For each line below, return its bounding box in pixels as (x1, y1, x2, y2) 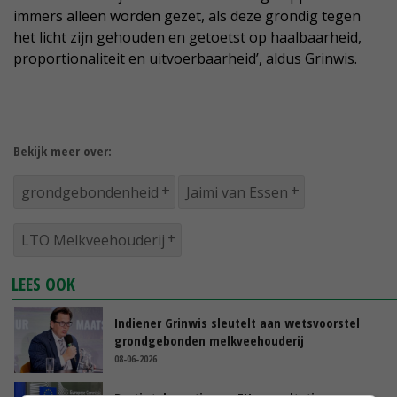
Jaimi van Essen (186, 183, 288, 203)
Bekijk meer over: (13, 142, 112, 160)
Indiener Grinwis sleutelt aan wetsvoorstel (114, 314, 360, 332)
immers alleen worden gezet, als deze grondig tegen (13, 6, 361, 27)
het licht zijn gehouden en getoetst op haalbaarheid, (13, 27, 362, 48)
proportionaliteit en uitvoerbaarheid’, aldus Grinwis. (13, 49, 357, 69)
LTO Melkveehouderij (21, 230, 165, 251)
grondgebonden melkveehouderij (114, 331, 304, 350)
